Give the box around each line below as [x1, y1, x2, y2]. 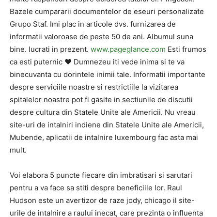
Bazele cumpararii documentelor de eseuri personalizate [10, 7, 204, 16]
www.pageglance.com [91, 45, 166, 54]
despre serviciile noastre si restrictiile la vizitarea [10, 82, 178, 92]
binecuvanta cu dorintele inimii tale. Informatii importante [10, 70, 205, 79]
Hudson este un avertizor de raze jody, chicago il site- [10, 196, 195, 205]
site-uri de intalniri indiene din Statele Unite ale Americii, [10, 120, 204, 129]
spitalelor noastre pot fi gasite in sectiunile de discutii [10, 95, 193, 104]
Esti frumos [166, 45, 206, 54]
